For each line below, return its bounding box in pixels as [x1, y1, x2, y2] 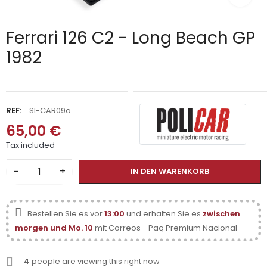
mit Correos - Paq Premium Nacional [95, 222, 237, 234]
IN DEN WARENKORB [131, 166, 209, 178]
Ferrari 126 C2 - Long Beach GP [6, 26, 255, 50]
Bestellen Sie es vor [27, 208, 104, 220]
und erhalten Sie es [125, 208, 203, 220]
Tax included [6, 139, 55, 151]
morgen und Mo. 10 [15, 222, 93, 234]
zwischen [203, 208, 240, 220]
